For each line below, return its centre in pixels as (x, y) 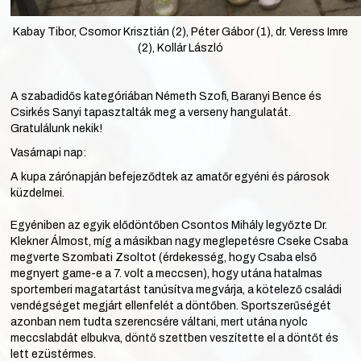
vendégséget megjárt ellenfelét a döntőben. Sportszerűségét (171, 305)
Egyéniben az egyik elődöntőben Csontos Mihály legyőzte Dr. (169, 225)
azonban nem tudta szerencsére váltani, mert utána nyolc (159, 322)
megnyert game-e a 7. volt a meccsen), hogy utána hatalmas (166, 273)
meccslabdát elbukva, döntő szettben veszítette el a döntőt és (174, 338)
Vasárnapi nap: (48, 152)
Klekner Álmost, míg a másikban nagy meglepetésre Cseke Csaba (179, 241)
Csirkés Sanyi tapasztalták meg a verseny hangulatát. (151, 112)
